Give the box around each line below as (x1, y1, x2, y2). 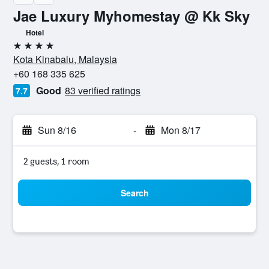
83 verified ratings (65, 83, 141, 97)
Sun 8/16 (38, 123, 76, 137)
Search (120, 187, 149, 199)
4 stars (13, 44, 41, 56)
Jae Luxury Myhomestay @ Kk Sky (13, 5, 250, 26)
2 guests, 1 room (23, 156, 89, 167)
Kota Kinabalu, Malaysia (13, 52, 117, 66)
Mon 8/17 (160, 123, 201, 137)
